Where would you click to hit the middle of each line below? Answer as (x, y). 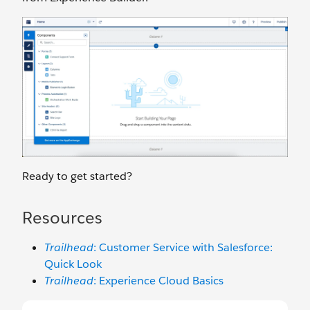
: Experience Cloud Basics (158, 281)
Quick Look (73, 264)
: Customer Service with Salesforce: (183, 248)
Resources (62, 218)
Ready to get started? (77, 176)
